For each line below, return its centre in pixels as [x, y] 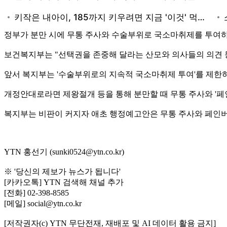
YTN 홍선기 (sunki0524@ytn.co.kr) [64, 152]
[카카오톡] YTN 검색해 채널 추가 [64, 182]
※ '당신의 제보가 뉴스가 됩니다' [62, 171]
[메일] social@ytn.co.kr [43, 203]
